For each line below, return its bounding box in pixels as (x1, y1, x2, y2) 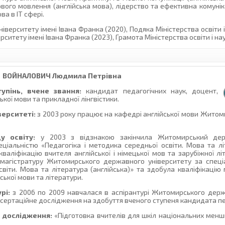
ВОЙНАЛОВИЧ (3, 71, 51, 80)
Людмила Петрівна (51, 71, 122, 80)
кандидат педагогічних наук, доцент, (81, 86, 218, 95)
